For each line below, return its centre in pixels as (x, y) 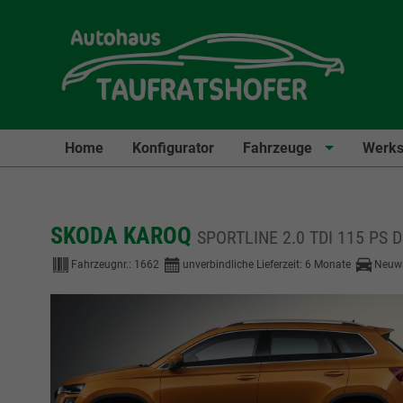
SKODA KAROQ (124, 235)
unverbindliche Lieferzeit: (244, 264)
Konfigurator (173, 148)
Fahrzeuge (278, 148)
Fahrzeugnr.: (103, 264)
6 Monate (328, 264)
